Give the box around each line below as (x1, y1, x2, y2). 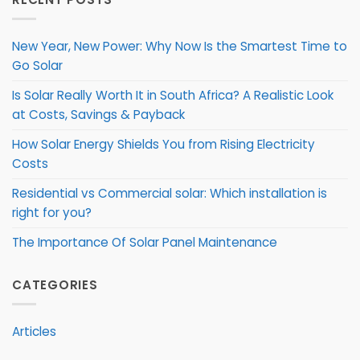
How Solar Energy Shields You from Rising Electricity (12, 135, 315, 153)
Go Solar (12, 56, 63, 74)
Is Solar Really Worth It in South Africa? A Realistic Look (12, 86, 333, 104)
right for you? (12, 203, 92, 221)
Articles (12, 322, 56, 340)
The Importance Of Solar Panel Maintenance (12, 233, 277, 251)
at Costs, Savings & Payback (12, 105, 185, 123)
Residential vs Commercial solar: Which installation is (12, 184, 327, 202)
